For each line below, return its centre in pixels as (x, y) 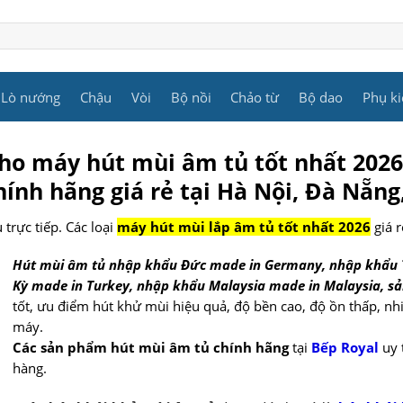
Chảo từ (255, 97)
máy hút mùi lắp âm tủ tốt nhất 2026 (244, 227)
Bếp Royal (345, 348)
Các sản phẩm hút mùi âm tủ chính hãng (150, 348)
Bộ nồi (191, 97)
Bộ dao (321, 97)
